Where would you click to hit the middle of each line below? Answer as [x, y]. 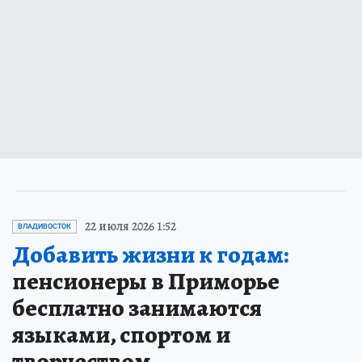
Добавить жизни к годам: [150, 255]
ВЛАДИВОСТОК [44, 227]
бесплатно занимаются [137, 308]
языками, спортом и [121, 335]
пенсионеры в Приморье [146, 282]
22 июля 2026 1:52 [130, 227]
